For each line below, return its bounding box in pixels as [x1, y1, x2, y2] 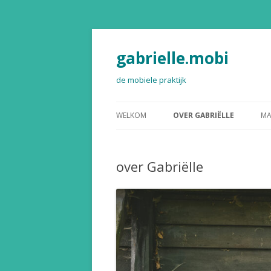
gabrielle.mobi [116, 47, 229, 69]
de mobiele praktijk [116, 74, 186, 85]
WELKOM [116, 110, 146, 120]
